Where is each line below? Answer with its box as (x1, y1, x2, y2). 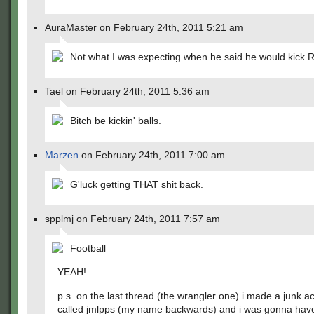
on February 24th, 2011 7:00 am (78, 149, 225, 161)
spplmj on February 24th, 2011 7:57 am (45, 213, 220, 224)
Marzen (45, 149, 78, 161)
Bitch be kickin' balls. (70, 115, 161, 126)
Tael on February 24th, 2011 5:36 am (45, 86, 210, 97)
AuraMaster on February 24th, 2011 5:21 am (45, 22, 243, 33)
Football (70, 243, 106, 254)
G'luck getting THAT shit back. (70, 179, 203, 190)
